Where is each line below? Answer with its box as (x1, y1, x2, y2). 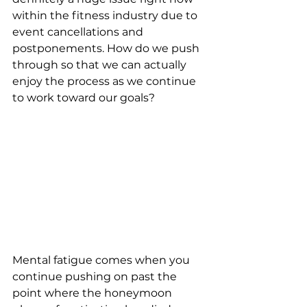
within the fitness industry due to (12, 9, 200, 22)
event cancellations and (12, 25, 146, 38)
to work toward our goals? (12, 91, 158, 104)
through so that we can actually (12, 58, 189, 71)
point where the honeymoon (12, 286, 175, 300)
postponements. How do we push (12, 42, 202, 55)
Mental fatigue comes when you (12, 254, 193, 267)
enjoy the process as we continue (12, 75, 199, 88)
